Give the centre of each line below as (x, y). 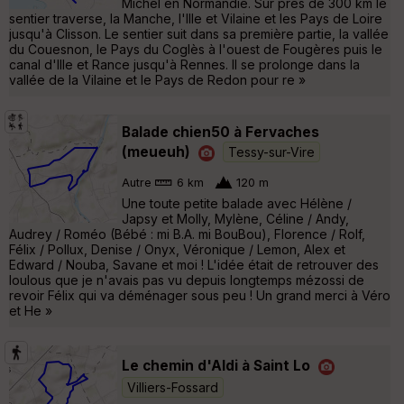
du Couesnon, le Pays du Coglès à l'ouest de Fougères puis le (196, 49)
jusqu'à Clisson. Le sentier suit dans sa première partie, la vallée (199, 33)
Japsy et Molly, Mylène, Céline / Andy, (235, 218)
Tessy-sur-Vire (271, 151)
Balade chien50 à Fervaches (220, 132)
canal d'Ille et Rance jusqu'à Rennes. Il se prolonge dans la (184, 64)
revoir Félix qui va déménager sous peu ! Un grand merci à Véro (200, 295)
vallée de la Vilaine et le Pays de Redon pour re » (157, 79)
